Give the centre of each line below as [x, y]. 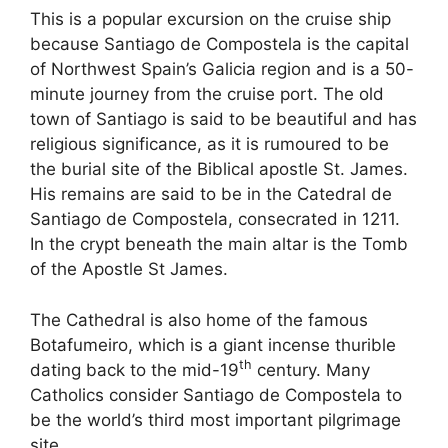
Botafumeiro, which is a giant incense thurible [213, 344]
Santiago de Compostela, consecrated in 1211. [215, 219]
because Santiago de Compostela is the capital [219, 44]
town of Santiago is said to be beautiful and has [223, 119]
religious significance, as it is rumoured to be [209, 144]
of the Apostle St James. [129, 269]
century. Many [311, 369]
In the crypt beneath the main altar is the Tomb [219, 244]
